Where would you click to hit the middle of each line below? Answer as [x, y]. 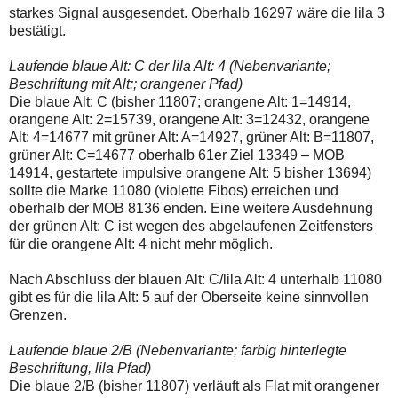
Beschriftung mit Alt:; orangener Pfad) [126, 84]
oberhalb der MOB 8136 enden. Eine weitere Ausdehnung [191, 209]
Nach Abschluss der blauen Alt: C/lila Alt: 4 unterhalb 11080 [195, 280]
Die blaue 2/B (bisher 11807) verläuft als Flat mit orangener [194, 386]
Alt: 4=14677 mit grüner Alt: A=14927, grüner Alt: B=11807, [191, 138]
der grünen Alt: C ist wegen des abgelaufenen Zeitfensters [191, 227]
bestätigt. [37, 31]
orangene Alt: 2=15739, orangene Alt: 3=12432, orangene [189, 120]
